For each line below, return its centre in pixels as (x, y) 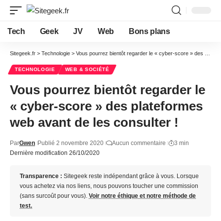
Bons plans (149, 31)
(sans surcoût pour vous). (54, 196)
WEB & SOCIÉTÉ (87, 69)
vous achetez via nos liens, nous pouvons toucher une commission (109, 186)
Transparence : (41, 176)
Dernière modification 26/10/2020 (55, 153)
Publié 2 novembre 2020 (71, 143)
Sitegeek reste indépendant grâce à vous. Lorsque (130, 176)
